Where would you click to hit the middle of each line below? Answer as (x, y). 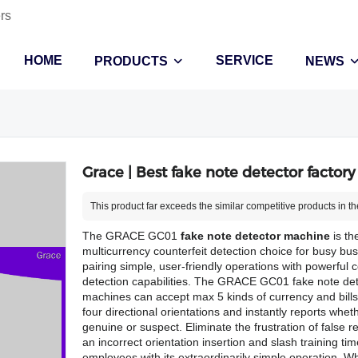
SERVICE (245, 60)
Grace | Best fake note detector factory (219, 173)
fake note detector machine (255, 236)
